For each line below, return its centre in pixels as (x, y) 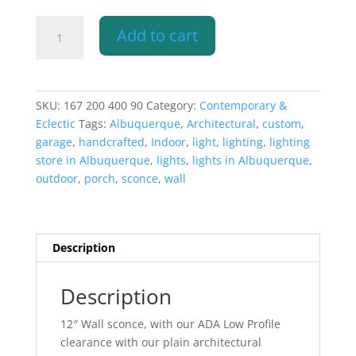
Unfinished (64, 189)
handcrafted (111, 142)
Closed (52, 153)
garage (54, 142)
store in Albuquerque (93, 161)
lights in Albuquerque (250, 161)
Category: (172, 106)
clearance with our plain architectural (161, 342)
